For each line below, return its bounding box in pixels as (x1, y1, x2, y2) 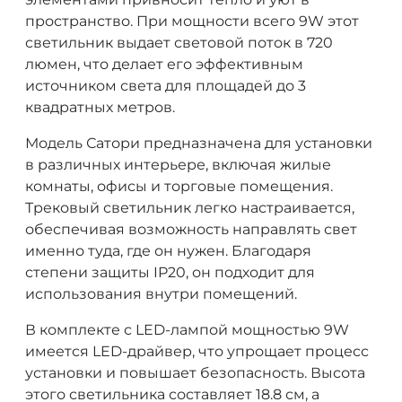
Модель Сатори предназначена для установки (25, 134, 372, 152)
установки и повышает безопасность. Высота (25, 363, 365, 381)
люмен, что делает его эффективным (25, 55, 303, 73)
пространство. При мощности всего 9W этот (25, 12, 359, 30)
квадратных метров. (25, 98, 175, 116)
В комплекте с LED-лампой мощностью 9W (25, 320, 349, 338)
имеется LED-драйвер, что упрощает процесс (25, 342, 369, 360)
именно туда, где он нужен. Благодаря (25, 241, 311, 259)
